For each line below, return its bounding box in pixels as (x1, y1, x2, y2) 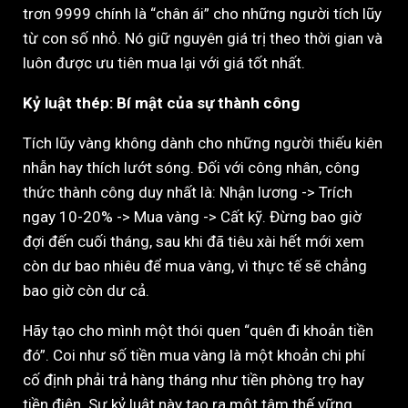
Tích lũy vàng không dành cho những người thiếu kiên (23, 133, 382, 152)
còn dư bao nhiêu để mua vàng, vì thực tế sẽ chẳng (23, 256, 367, 275)
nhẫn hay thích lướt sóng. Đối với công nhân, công (23, 158, 360, 177)
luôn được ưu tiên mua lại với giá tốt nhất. (23, 53, 305, 72)
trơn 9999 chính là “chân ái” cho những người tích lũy (23, 4, 382, 23)
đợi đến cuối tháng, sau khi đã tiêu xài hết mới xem (23, 231, 364, 250)
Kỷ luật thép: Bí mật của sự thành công (23, 93, 300, 112)
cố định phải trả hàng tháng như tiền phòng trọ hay (23, 370, 364, 389)
